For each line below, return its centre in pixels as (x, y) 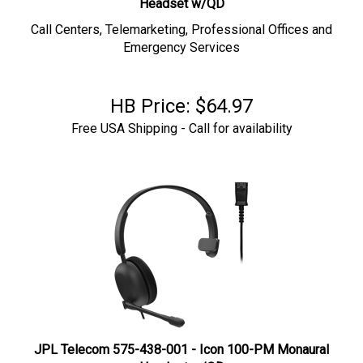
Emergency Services (181, 39)
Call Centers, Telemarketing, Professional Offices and (181, 21)
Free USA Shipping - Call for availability (181, 120)
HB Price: (150, 98)
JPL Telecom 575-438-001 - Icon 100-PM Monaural (181, 342)
